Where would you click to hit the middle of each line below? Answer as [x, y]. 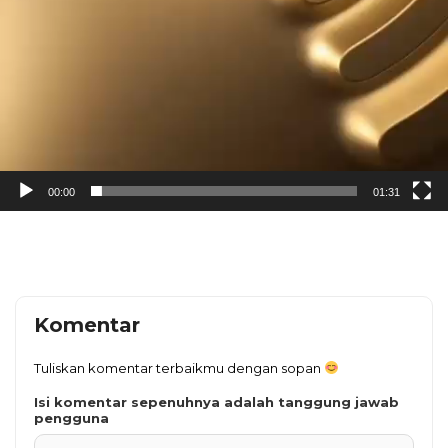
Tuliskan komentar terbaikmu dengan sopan [179, 367]
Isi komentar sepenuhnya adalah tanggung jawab [216, 401]
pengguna [71, 417]
